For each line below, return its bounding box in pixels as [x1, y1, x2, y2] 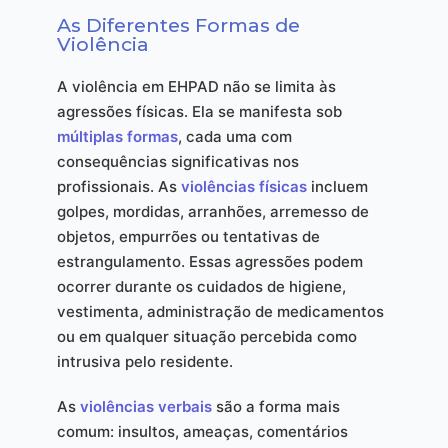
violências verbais [79, 397, 212, 416]
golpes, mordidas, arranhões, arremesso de [56, 202, 369, 221]
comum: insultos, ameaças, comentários [56, 422, 348, 441]
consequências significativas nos [56, 152, 299, 171]
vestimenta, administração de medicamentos [56, 302, 384, 321]
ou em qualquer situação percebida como [56, 327, 357, 346]
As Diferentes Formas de [56, 13, 300, 37]
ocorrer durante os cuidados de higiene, [56, 277, 346, 296]
